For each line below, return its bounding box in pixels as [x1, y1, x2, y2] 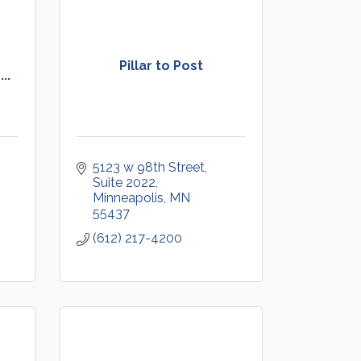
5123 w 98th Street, [92, 160, 207, 175]
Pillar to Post [118, 58, 203, 73]
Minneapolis [92, 190, 164, 205]
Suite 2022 [92, 175, 156, 190]
